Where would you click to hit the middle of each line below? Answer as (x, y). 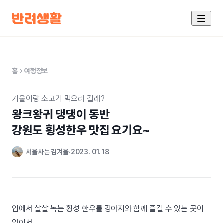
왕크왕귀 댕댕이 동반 (61, 114)
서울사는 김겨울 (47, 152)
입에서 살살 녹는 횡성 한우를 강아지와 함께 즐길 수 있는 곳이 (108, 208)
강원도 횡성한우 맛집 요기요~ (81, 130)
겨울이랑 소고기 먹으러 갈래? (58, 98)
